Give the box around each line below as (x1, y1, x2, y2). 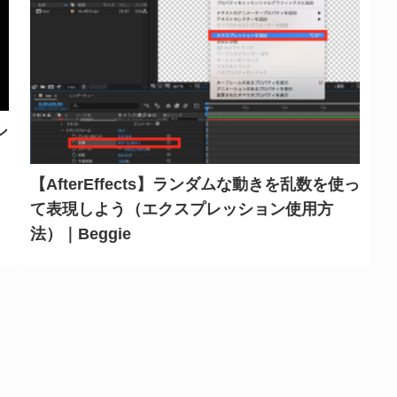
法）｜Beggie (30, 224, 131, 243)
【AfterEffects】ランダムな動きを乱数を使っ (30, 175, 360, 193)
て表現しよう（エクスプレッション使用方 (30, 199, 333, 218)
